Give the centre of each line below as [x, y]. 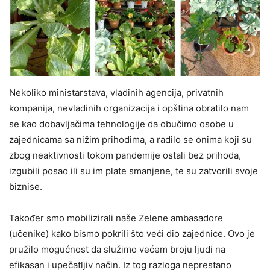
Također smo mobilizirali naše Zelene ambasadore [116, 218]
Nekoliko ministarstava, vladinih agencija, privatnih [116, 93]
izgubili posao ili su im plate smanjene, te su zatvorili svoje [133, 171]
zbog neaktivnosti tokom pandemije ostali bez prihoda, [125, 155]
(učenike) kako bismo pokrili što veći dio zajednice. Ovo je [132, 234]
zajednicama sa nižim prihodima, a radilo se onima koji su [130, 140]
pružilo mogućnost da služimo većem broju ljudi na [117, 250]
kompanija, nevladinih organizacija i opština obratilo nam [129, 108]
